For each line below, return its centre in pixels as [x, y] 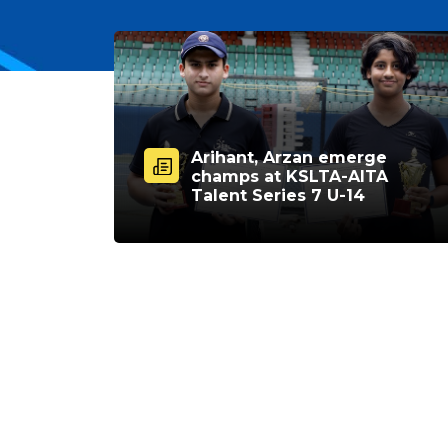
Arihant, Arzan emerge [289, 157]
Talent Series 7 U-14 [278, 195]
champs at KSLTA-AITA [289, 176]
